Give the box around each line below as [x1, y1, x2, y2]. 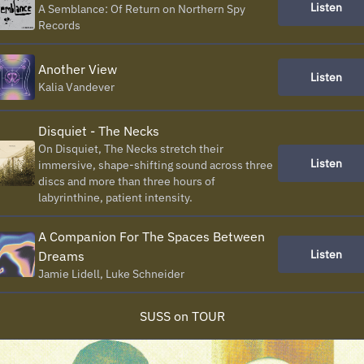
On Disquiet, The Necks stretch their [38, 141, 223, 156]
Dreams [38, 248, 84, 264]
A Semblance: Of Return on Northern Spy [38, 2, 245, 16]
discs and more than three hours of [38, 174, 215, 188]
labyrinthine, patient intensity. [38, 190, 193, 205]
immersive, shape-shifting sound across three [38, 158, 273, 172]
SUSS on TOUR [139, 308, 225, 324]
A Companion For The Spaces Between [38, 228, 265, 245]
